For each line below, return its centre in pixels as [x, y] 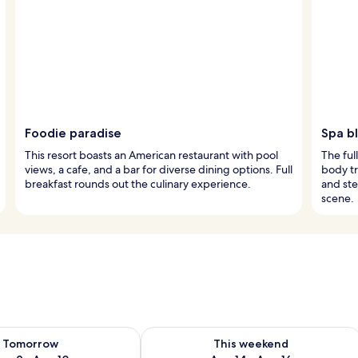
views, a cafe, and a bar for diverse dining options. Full [159, 169]
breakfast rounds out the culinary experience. [138, 183]
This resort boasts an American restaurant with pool [151, 155]
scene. [338, 198]
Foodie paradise [73, 133]
